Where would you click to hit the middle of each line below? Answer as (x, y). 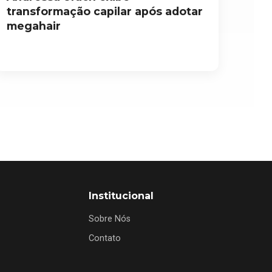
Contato (104, 238)
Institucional (121, 195)
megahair (33, 25)
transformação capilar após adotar (104, 11)
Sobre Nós (109, 219)
